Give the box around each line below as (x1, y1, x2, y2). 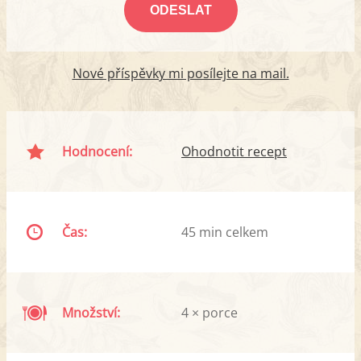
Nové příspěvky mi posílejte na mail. (72, 64, 289, 83)
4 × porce (181, 304, 238, 322)
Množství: (62, 304, 121, 322)
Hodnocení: (62, 143, 133, 161)
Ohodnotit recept (181, 143, 287, 161)
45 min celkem (181, 223, 268, 242)
